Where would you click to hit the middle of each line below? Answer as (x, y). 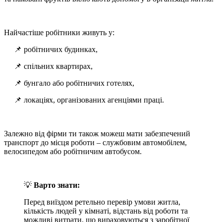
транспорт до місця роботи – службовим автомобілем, (95, 143)
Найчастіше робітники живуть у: (59, 33)
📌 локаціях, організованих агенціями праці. (89, 100)
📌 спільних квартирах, (53, 66)
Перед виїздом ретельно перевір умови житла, (102, 202)
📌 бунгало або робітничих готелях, (74, 83)
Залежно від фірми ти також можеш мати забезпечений (97, 134)
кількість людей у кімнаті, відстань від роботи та (106, 211)
